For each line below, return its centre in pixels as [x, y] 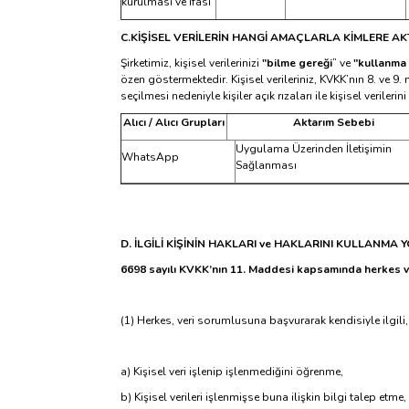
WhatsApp [150, 157]
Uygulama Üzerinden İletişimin [314, 149]
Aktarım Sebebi [333, 122]
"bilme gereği [297, 63]
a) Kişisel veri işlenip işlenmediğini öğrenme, [232, 372]
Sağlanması [266, 165]
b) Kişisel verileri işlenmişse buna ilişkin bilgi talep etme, [263, 397]
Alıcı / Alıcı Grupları [174, 122]
